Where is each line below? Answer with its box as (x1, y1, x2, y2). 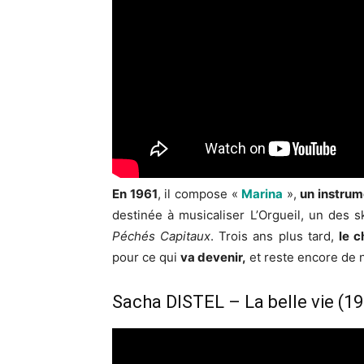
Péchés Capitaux (112, 228, 211, 245)
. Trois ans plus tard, (210, 228, 339, 245)
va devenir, (180, 249, 246, 266)
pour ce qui (112, 249, 180, 266)
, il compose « (157, 186, 242, 202)
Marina (241, 186, 284, 202)
